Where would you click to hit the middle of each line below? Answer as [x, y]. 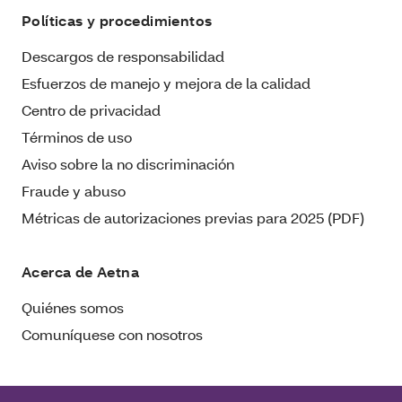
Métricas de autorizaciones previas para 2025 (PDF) [193, 217]
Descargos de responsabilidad [123, 56]
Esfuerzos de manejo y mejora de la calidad [166, 83]
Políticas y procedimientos [117, 20]
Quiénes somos [73, 307]
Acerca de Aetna [80, 271]
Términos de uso [77, 136]
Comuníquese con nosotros [112, 334]
